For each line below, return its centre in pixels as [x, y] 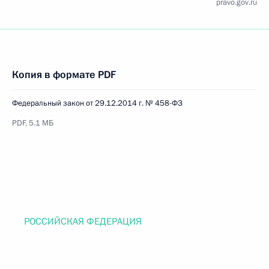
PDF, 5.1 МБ [33, 123]
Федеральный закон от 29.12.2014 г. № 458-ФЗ [97, 103]
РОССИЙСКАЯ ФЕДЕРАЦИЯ [83, 222]
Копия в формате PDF [64, 75]
